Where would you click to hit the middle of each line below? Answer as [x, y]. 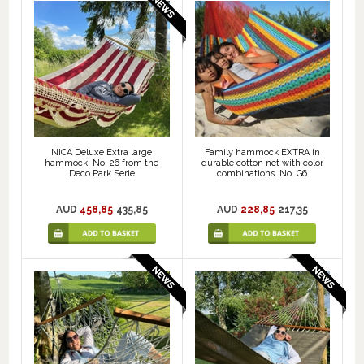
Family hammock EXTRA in [262, 152]
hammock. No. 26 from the [102, 162]
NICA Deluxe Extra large [102, 152]
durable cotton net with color [262, 162]
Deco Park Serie [102, 173]
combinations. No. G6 [262, 173]
